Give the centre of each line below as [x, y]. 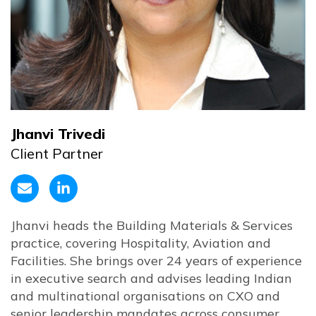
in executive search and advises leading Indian [151, 278]
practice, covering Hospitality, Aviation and [141, 243]
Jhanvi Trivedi [58, 134]
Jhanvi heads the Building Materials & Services [152, 225]
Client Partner [57, 153]
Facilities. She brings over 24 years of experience [156, 261]
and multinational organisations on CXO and [145, 296]
